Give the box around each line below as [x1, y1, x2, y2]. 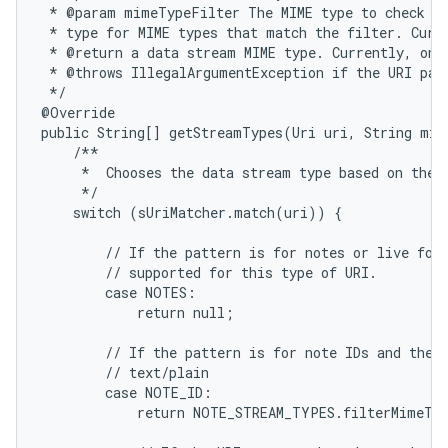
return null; [41, 303, 234, 322]
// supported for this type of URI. [41, 263, 377, 282]
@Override [41, 103, 115, 122]
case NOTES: [41, 283, 196, 302]
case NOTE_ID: [41, 383, 212, 402]
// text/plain [41, 363, 209, 382]
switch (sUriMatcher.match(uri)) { [41, 203, 342, 222]
